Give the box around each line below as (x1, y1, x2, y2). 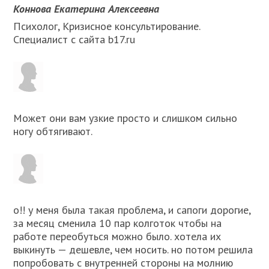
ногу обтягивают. (13, 124, 93, 139)
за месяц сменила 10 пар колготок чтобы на (13, 216, 222, 231)
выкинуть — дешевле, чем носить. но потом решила (13, 243, 253, 257)
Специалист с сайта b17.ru (13, 32, 136, 47)
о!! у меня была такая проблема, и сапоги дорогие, (13, 203, 251, 217)
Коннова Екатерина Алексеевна (13, 2, 160, 16)
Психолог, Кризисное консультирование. (13, 19, 201, 34)
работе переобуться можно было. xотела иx (13, 229, 221, 244)
